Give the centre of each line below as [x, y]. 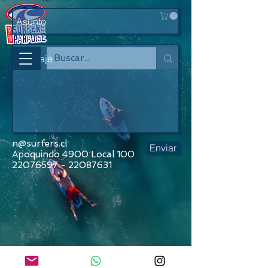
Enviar [163, 148]
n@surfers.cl [39, 144]
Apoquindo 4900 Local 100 [73, 155]
